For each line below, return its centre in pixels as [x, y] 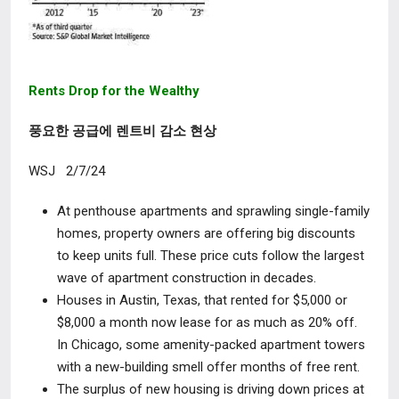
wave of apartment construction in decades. [187, 278]
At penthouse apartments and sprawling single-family [213, 211]
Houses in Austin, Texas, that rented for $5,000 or [202, 300]
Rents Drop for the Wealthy [116, 91]
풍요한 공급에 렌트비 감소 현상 [122, 131]
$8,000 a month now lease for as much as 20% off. [207, 322]
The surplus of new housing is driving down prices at [211, 389]
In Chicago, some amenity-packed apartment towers [211, 345]
